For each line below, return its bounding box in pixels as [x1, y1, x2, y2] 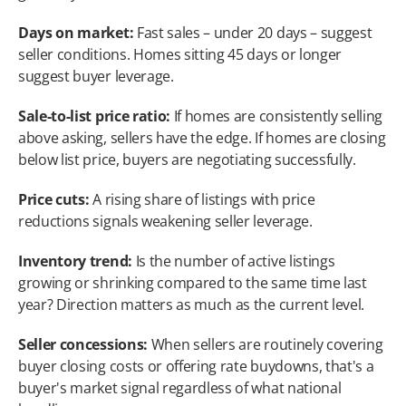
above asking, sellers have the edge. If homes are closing [18, 128, 386, 148]
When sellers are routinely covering [147, 334, 383, 354]
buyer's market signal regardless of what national [18, 378, 342, 398]
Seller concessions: [18, 334, 148, 354]
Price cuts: [18, 189, 90, 209]
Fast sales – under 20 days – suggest [133, 23, 372, 43]
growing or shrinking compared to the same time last [18, 273, 367, 293]
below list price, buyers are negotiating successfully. [18, 150, 356, 169]
